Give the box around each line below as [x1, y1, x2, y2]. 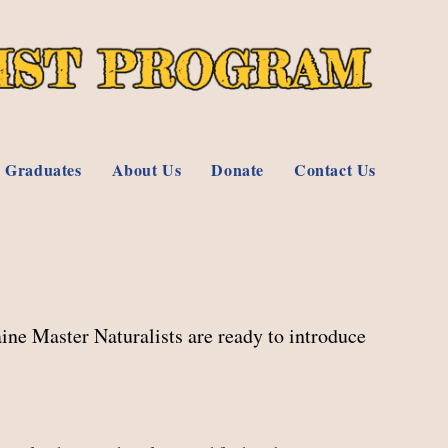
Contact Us [294, 158, 376, 181]
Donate [211, 158, 264, 181]
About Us [111, 158, 182, 181]
